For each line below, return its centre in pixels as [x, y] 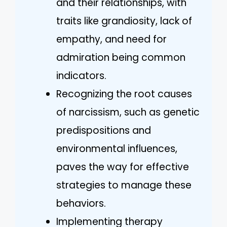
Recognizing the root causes [124, 94]
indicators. [81, 75]
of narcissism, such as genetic [128, 112]
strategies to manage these [124, 185]
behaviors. [81, 203]
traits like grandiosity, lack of [124, 21]
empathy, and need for [111, 39]
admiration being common [121, 57]
